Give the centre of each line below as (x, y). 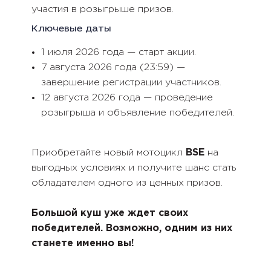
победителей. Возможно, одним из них (132, 229)
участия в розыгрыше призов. (102, 9)
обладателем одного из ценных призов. (127, 183)
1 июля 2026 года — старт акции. (118, 53)
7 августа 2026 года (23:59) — (113, 68)
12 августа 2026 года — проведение (127, 98)
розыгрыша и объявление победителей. (137, 113)
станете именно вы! (83, 244)
